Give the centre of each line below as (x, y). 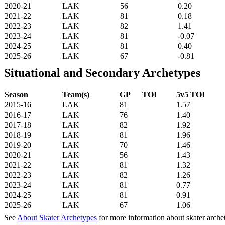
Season (16, 94)
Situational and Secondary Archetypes (102, 73)
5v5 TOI (191, 94)
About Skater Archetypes (57, 217)
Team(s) (76, 94)
